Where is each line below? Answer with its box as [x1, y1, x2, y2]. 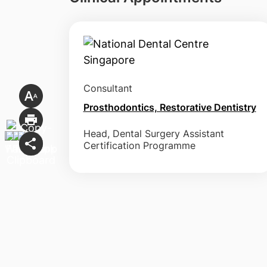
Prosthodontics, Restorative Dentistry [83, 101, 256, 113]
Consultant [83, 82, 132, 94]
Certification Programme [83, 139, 195, 151]
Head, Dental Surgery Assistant [83, 128, 224, 139]
